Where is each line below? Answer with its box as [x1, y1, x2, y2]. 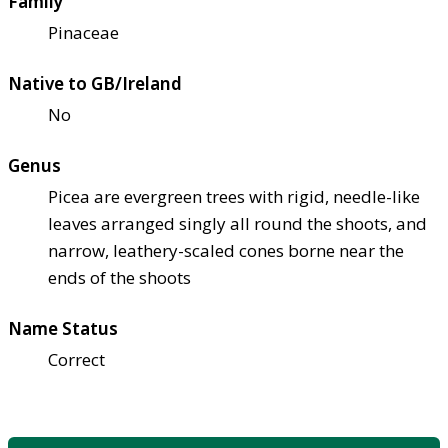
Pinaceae [48, 21, 119, 45]
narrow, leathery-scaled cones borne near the [48, 239, 404, 263]
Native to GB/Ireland [8, 72, 182, 96]
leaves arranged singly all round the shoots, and [48, 212, 427, 236]
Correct [48, 348, 105, 372]
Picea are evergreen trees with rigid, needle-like [48, 185, 420, 209]
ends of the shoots [48, 266, 191, 290]
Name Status [8, 317, 118, 341]
